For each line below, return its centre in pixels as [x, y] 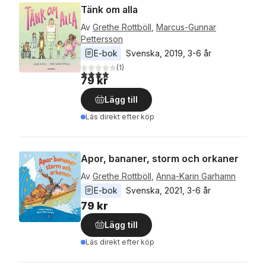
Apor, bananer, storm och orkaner [160, 159]
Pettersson [102, 39]
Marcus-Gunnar [186, 27]
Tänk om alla [109, 9]
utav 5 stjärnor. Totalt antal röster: [159, 72]
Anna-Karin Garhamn [196, 176]
